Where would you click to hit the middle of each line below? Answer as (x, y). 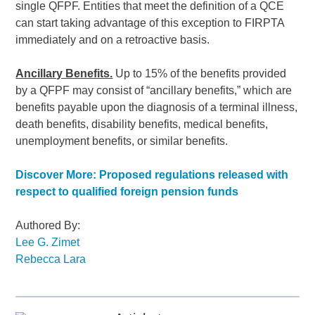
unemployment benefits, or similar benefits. (122, 141)
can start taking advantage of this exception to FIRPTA (150, 23)
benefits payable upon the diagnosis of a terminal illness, (157, 108)
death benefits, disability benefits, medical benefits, (142, 124)
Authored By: (48, 226)
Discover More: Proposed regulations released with (152, 175)
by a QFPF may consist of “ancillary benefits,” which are (154, 91)
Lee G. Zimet (49, 243)
